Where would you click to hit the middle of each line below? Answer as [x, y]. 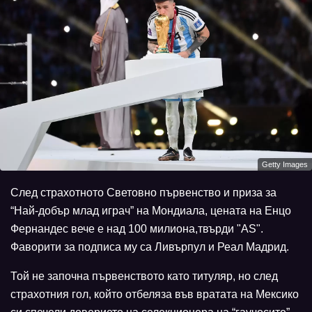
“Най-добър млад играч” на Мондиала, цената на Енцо [151, 210]
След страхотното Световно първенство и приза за [143, 192]
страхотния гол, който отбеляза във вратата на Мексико [155, 294]
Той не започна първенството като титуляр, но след [144, 276]
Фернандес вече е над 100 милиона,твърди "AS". [137, 228]
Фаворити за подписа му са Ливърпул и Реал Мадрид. [150, 247]
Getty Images [285, 164]
